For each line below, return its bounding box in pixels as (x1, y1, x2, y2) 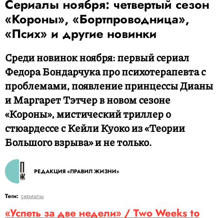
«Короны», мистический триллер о (5, 107, 171, 121)
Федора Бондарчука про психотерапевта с (5, 64, 206, 79)
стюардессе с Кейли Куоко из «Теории (5, 121, 185, 135)
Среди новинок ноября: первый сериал (5, 50, 189, 65)
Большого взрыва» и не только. (5, 135, 152, 149)
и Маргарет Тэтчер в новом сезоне (5, 92, 170, 107)
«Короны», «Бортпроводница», (5, 10, 189, 28)
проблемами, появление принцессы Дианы (5, 78, 213, 93)
